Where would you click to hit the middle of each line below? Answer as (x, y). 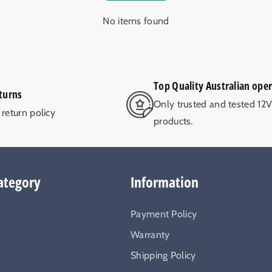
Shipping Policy (163, 256)
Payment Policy (164, 214)
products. (173, 121)
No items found (136, 21)
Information (165, 182)
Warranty (150, 235)
